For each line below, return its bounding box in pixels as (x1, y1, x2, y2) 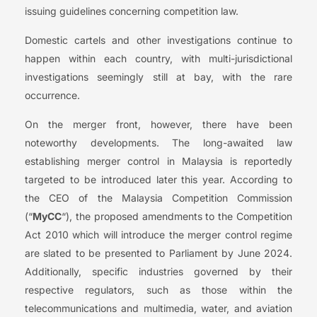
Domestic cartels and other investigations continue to (25, 34, 292, 47)
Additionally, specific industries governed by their (25, 265, 292, 278)
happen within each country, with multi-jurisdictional (25, 52, 292, 65)
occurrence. (25, 89, 80, 102)
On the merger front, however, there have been (25, 118, 292, 131)
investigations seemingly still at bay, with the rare (25, 71, 292, 83)
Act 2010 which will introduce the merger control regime (25, 229, 292, 241)
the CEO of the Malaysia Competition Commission (25, 192, 292, 204)
